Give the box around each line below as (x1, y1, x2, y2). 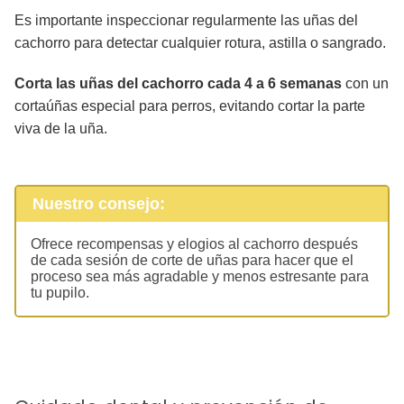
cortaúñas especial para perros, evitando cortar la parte (14, 98, 365, 115)
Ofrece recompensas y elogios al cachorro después (31, 235, 358, 252)
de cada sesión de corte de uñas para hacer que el (31, 252, 353, 268)
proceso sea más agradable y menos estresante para (31, 268, 369, 284)
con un (342, 76, 389, 92)
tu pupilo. (31, 284, 89, 300)
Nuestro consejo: (32, 195, 165, 214)
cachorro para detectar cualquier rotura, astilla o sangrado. (14, 35, 386, 51)
